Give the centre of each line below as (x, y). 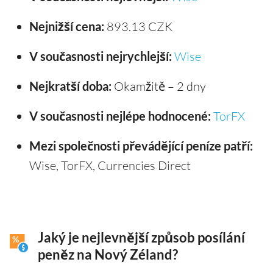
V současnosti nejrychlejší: (101, 56)
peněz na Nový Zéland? (108, 254)
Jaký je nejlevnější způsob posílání (141, 237)
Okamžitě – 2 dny (159, 86)
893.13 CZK (138, 26)
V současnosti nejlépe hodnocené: (120, 115)
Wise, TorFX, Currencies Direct (110, 165)
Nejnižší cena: (67, 26)
